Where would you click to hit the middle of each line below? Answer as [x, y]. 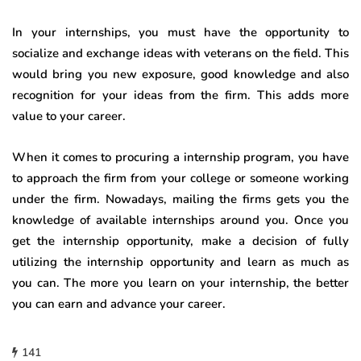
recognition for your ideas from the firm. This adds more [180, 95]
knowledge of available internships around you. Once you [180, 220]
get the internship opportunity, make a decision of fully [180, 241]
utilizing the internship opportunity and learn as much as [180, 261]
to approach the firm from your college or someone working [180, 178]
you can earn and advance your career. [119, 303]
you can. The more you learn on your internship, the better [180, 282]
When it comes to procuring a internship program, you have [180, 157]
